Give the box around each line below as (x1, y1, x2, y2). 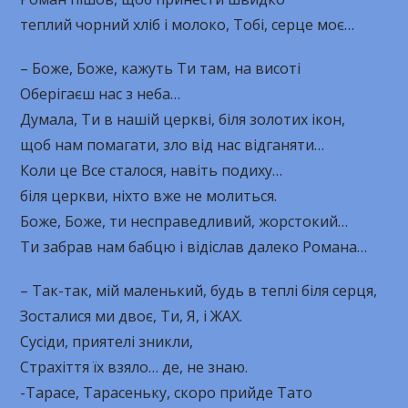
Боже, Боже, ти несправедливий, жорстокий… (20, 211, 349, 231)
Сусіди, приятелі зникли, (20, 331, 194, 352)
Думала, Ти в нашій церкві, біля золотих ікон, (20, 109, 346, 129)
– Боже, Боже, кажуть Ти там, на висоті (20, 58, 301, 78)
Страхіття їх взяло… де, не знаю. (20, 357, 249, 377)
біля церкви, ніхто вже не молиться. (20, 186, 278, 206)
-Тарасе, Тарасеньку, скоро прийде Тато (20, 382, 313, 403)
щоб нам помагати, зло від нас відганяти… (20, 135, 325, 155)
